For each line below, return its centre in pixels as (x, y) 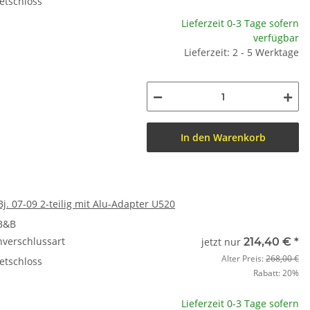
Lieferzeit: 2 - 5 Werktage (241, 52)
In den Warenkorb (223, 137)
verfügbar (276, 38)
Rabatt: (268, 273)
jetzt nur (222, 242)
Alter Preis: (244, 258)
